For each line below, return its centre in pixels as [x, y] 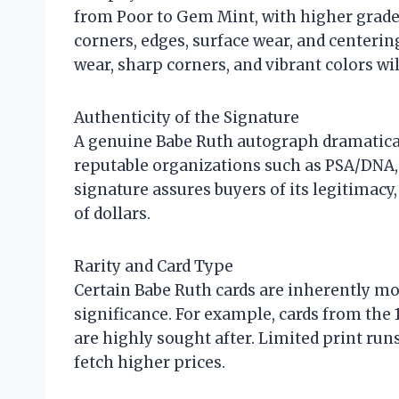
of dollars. [112, 214]
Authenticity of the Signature [187, 118]
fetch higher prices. [150, 363]
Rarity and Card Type [154, 267]
